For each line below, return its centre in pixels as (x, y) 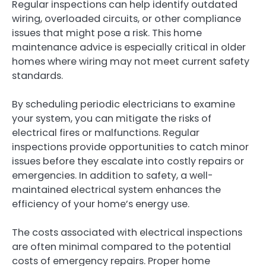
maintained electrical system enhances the (116, 190)
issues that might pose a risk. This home (107, 33)
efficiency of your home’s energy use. (101, 204)
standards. (37, 76)
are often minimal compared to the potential (121, 247)
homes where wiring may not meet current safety (131, 62)
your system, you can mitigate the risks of (112, 119)
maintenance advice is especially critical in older (129, 47)
